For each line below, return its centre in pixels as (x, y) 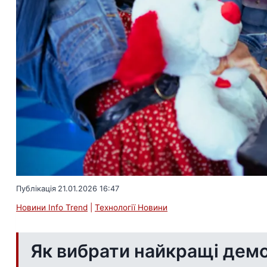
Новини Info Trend (52, 207)
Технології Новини (131, 207)
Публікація (36, 189)
